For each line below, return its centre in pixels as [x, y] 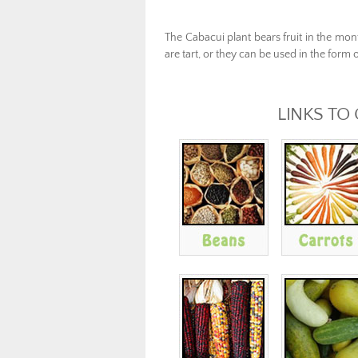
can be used [268, 54]
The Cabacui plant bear [220, 37]
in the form [325, 54]
